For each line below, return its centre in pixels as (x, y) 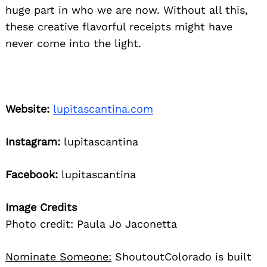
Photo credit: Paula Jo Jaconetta (91, 224)
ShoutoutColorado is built (181, 257)
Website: (27, 109)
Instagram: (33, 142)
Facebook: (32, 175)
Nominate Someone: (58, 257)
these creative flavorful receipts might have (119, 27)
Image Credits (41, 207)
